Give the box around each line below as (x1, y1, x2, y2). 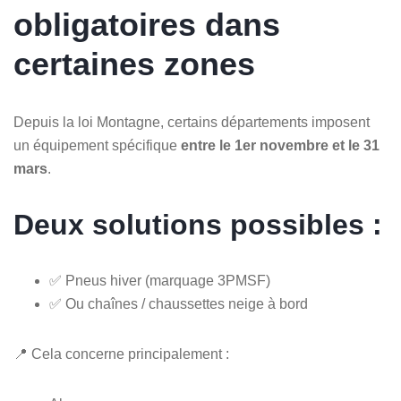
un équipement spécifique (13, 137, 181, 153)
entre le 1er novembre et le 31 (181, 137, 380, 153)
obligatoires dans (13, 5, 280, 43)
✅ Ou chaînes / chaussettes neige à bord (49, 295, 308, 311)
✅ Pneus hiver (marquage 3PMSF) (49, 272, 270, 288)
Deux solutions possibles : (13, 208, 382, 241)
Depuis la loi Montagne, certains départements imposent (13, 114, 370, 130)
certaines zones (13, 45, 255, 82)
